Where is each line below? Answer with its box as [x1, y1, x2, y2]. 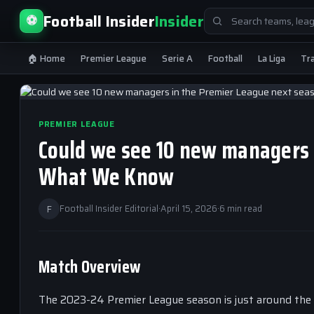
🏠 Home [27, 50, 65, 66]
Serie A [162, 50, 193, 66]
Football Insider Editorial [60, 202, 158, 215]
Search [203, 6, 234, 22]
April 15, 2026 [161, 202, 217, 215]
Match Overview [39, 254, 141, 280]
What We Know [39, 158, 175, 196]
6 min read [219, 202, 262, 215]
